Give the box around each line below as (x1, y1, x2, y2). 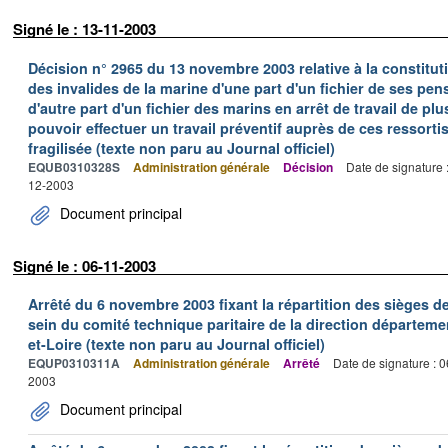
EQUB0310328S (28, 157, 120, 176)
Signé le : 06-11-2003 (13, 254, 156, 277)
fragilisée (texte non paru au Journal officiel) (28, 137, 335, 158)
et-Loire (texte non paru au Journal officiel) (28, 334, 325, 354)
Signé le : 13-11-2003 (13, 18, 156, 40)
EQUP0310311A (28, 354, 120, 372)
